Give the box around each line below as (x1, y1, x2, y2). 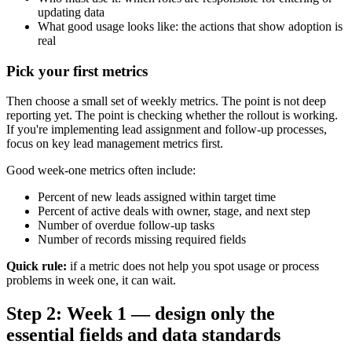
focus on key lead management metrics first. (6, 137, 223, 151)
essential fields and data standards (6, 324, 280, 346)
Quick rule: (6, 259, 67, 273)
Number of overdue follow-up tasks (38, 218, 214, 233)
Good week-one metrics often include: (6, 163, 196, 178)
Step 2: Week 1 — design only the (6, 303, 275, 324)
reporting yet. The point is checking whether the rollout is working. (6, 108, 338, 123)
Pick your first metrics (6, 62, 148, 79)
